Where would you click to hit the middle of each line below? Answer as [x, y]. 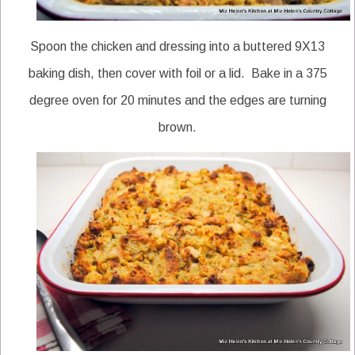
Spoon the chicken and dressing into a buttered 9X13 [177, 46]
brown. [177, 127]
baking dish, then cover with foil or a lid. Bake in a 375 [177, 73]
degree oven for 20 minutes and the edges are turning [177, 100]
